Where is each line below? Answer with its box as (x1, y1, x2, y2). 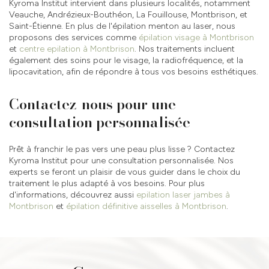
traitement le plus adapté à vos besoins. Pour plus (9, 178, 205, 189)
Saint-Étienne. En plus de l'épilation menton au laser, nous (9, 20, 235, 31)
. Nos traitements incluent (134, 43, 235, 54)
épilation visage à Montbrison (139, 32, 254, 43)
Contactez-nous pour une (9, 92, 176, 115)
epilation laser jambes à (136, 189, 230, 200)
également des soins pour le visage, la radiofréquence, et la (9, 55, 243, 65)
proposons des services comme (9, 32, 139, 43)
